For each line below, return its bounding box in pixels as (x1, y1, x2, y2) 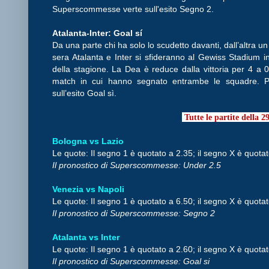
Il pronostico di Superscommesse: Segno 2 (52, 208, 217, 218)
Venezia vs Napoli (52, 184, 127, 194)
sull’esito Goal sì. (52, 88, 119, 98)
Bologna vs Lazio (52, 136, 126, 146)
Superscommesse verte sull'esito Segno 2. (52, 4, 216, 14)
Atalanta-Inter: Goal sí (52, 28, 145, 38)
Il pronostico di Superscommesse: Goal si (52, 256, 212, 266)
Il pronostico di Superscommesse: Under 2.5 (52, 160, 223, 170)
